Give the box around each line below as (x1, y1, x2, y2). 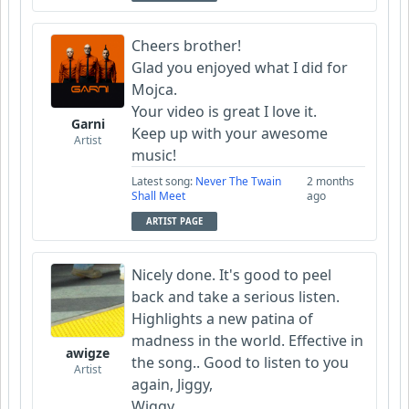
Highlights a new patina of (131, 309, 313, 330)
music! (131, 145, 176, 166)
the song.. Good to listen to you (131, 352, 349, 373)
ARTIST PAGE (146, 215, 203, 228)
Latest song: (131, 173, 195, 190)
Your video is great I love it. (131, 101, 317, 122)
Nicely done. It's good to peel (131, 265, 331, 286)
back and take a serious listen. (131, 287, 340, 308)
